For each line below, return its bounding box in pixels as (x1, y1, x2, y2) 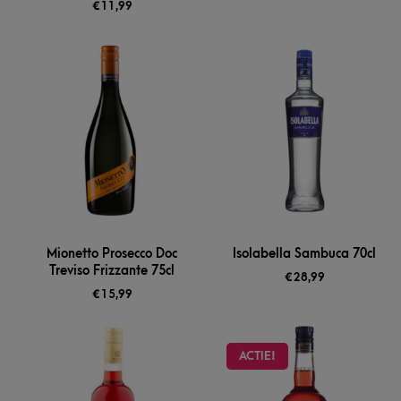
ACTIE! (238, 349, 276, 363)
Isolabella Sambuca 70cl (233, 246, 377, 262)
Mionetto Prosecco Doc (47, 246, 178, 262)
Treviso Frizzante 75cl (49, 263, 175, 279)
